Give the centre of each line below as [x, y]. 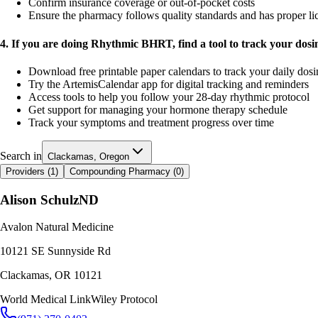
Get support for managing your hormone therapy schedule [158, 109]
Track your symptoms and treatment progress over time [151, 122]
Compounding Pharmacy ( [123, 171]
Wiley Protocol [124, 300]
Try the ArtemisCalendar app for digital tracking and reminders [169, 84]
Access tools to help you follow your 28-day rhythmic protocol [169, 97]
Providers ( [28, 171]
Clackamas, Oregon [88, 156]
